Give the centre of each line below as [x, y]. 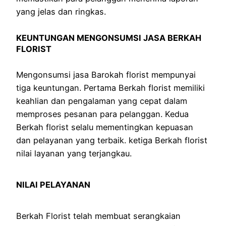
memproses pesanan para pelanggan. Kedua [102, 114]
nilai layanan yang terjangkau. [74, 153]
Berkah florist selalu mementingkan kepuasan [105, 127]
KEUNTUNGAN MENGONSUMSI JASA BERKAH [109, 38]
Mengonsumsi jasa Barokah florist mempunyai [106, 74]
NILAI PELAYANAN [53, 184]
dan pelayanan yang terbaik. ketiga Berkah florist [112, 140]
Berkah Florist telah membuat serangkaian [98, 216]
